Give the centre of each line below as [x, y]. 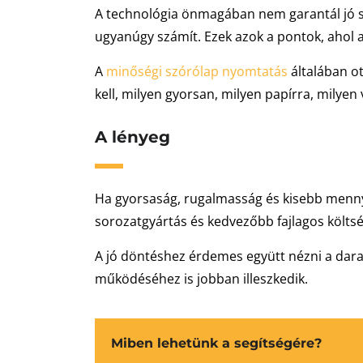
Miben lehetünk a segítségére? [216, 343]
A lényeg [132, 137]
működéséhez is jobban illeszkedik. [201, 279]
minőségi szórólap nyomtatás [197, 71]
